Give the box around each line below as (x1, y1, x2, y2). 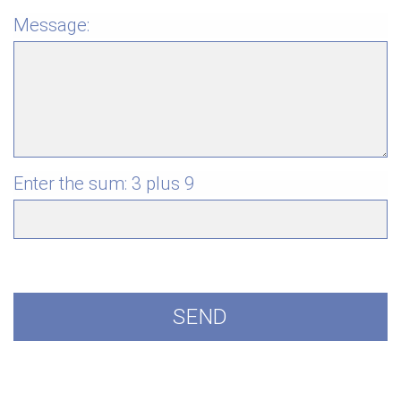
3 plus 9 (132, 173, 194, 194)
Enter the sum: (13, 173, 132, 194)
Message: (13, 14, 90, 36)
